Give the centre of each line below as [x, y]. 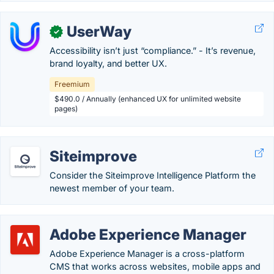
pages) [66, 109]
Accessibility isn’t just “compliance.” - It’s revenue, [153, 50]
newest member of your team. [112, 188]
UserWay [99, 31]
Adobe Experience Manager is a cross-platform [147, 254]
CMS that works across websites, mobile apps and [155, 266]
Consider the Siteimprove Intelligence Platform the [153, 175]
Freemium [72, 84]
